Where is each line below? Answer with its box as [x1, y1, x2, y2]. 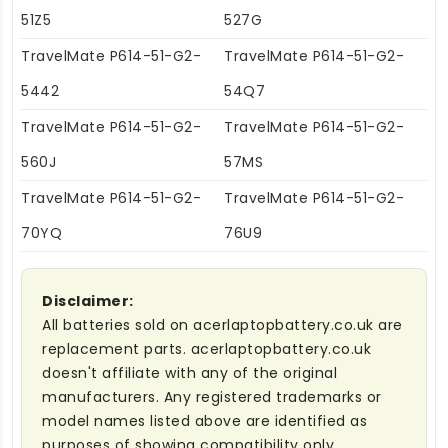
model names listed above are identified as [42, 411, 367, 432]
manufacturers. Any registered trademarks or [42, 387, 382, 408]
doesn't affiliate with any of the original [42, 363, 337, 384]
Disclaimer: [42, 291, 134, 312]
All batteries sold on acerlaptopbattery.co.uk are [42, 315, 403, 336]
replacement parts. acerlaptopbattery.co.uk [42, 339, 371, 360]
